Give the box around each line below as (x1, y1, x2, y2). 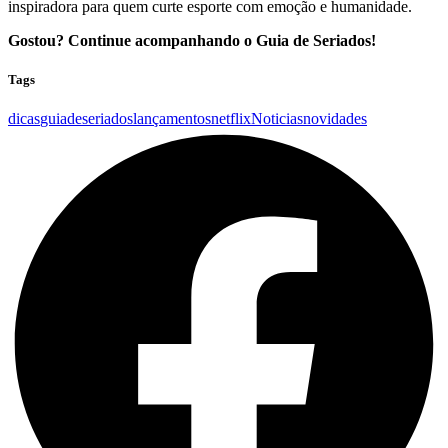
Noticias (251, 110, 303, 128)
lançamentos (133, 110, 211, 128)
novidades (303, 110, 367, 128)
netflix (211, 110, 251, 128)
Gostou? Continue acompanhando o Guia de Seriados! (8, 32, 376, 50)
